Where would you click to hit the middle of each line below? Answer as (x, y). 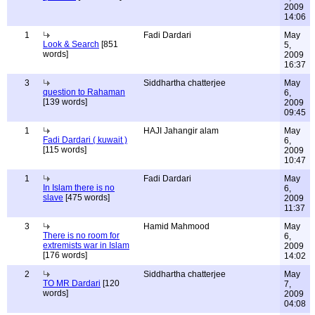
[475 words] (86, 198)
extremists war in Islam (86, 245)
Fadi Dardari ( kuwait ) (85, 140)
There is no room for (81, 236)
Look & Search (71, 44)
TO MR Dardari (72, 283)
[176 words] (65, 255)
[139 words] (65, 102)
